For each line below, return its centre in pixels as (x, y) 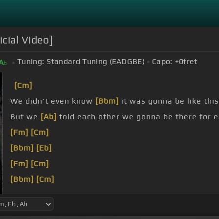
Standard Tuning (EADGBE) (96, 62)
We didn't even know (53, 101)
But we (25, 117)
